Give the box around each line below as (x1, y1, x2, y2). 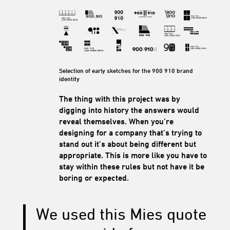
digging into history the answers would (59, 105, 199, 115)
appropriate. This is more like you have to (59, 150, 207, 160)
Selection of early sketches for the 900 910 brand (59, 66, 193, 74)
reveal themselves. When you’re (59, 116, 174, 126)
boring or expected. (59, 172, 129, 183)
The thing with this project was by (59, 93, 180, 104)
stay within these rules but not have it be (59, 161, 204, 171)
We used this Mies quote (35, 204, 206, 223)
